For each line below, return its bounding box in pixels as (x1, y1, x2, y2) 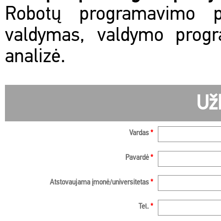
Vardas (129, 130, 150, 137)
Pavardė (125, 154, 150, 162)
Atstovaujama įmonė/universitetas (50, 179, 150, 186)
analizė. (5, 48, 66, 67)
